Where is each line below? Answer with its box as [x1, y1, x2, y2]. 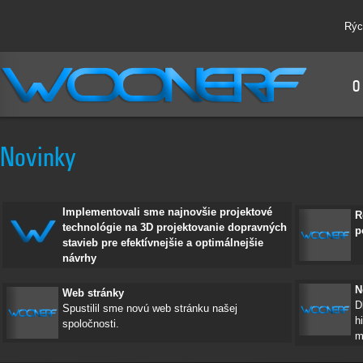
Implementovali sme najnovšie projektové [62, 206, 272, 218]
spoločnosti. [62, 318, 119, 330]
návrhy [62, 252, 96, 264]
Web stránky [62, 287, 124, 299]
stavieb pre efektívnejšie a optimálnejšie [62, 237, 263, 249]
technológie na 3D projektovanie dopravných [62, 221, 287, 233]
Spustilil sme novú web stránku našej [62, 302, 237, 314]
